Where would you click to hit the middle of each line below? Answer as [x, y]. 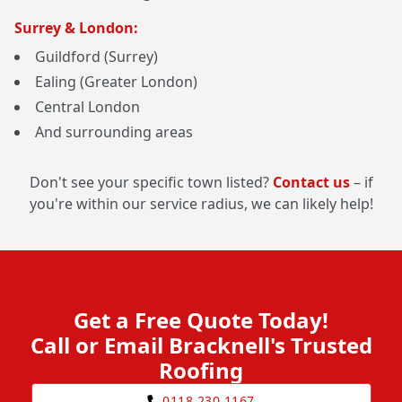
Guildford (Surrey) [96, 57]
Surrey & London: [76, 28]
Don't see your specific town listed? [151, 183]
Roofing [201, 371]
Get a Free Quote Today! [201, 320]
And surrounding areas [114, 132]
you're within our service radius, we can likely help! [201, 204]
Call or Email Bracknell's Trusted [201, 345]
